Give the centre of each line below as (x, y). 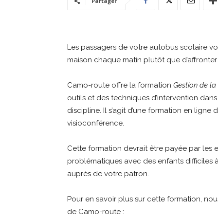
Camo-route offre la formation (120, 85)
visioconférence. (96, 123)
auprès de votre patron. (108, 174)
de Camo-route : (96, 212)
